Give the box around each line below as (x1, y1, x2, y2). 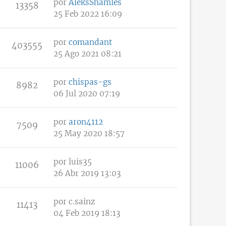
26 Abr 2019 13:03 (53, 168, 121, 178)
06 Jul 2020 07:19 (53, 88, 120, 98)
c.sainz (69, 196, 95, 206)
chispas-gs (69, 77, 111, 87)
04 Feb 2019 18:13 (53, 208, 121, 218)
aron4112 (69, 117, 103, 127)
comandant (69, 37, 112, 47)
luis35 (69, 156, 92, 166)
